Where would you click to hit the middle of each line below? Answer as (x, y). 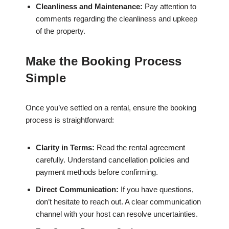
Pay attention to (169, 7)
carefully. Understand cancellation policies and (112, 160)
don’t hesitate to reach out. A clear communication (118, 202)
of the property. (61, 31)
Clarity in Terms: (65, 148)
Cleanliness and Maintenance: (89, 7)
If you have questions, (156, 190)
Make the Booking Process (104, 61)
